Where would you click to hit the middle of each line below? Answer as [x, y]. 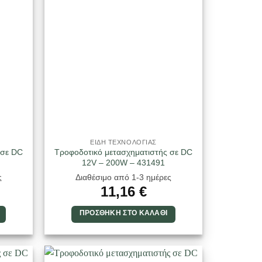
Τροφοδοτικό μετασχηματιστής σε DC [123, 152]
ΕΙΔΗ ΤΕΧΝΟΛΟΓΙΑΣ [123, 142]
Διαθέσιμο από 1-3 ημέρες [123, 177]
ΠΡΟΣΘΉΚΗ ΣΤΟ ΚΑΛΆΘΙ [123, 213]
